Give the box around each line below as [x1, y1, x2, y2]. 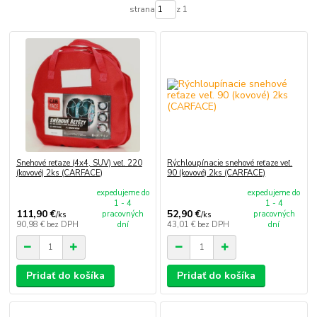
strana [129, 4, 155, 16]
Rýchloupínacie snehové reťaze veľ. [167, 158, 293, 168]
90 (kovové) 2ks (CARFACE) [167, 168, 266, 178]
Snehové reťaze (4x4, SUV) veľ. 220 [16, 158, 142, 168]
